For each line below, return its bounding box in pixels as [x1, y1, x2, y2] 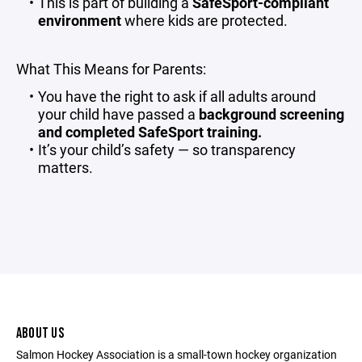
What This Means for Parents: [16, 59, 206, 78]
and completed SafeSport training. [38, 122, 262, 141]
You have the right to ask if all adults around [37, 86, 316, 106]
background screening [199, 104, 344, 124]
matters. [38, 158, 93, 177]
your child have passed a [38, 104, 199, 124]
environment [38, 11, 121, 30]
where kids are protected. [121, 11, 288, 30]
